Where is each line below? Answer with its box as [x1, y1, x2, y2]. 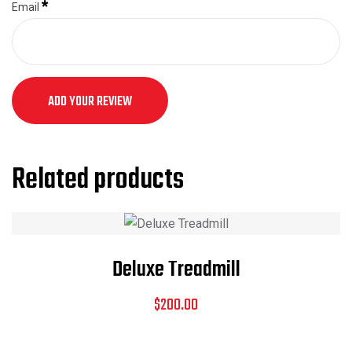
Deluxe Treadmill [112, 252, 240, 287]
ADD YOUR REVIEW [48, 92, 132, 112]
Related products [12, 158, 184, 203]
